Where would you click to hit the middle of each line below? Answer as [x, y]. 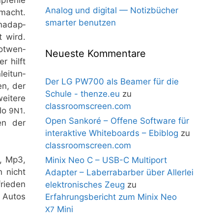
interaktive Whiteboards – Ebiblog [112, 133]
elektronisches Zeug [85, 185]
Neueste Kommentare [96, 54]
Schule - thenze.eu [82, 94]
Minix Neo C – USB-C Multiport [106, 160]
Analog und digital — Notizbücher [112, 10]
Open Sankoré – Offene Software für [117, 121]
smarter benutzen [81, 23]
